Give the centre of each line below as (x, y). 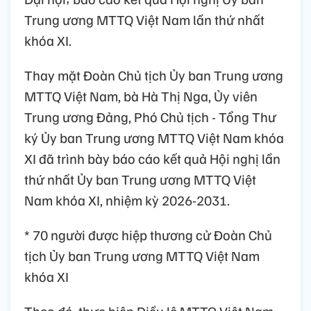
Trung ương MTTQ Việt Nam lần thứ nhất (144, 20)
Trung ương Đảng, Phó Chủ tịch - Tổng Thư (150, 117)
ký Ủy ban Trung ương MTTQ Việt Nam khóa (154, 138)
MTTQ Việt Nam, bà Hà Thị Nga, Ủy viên (141, 96)
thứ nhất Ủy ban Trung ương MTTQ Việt (140, 179)
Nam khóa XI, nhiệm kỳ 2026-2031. (127, 200)
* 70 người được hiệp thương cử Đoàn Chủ (148, 235)
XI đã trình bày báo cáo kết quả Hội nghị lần (152, 159)
